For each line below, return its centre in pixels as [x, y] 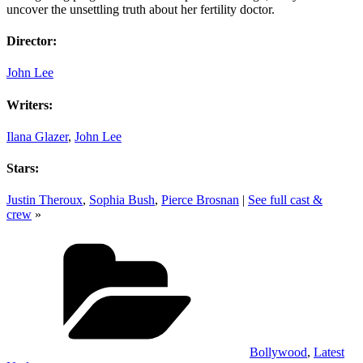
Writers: [30, 105]
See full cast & [285, 200]
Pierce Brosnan [200, 200]
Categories [276, 241]
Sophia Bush [122, 200]
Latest [329, 352]
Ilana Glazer [37, 136]
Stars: [23, 169]
